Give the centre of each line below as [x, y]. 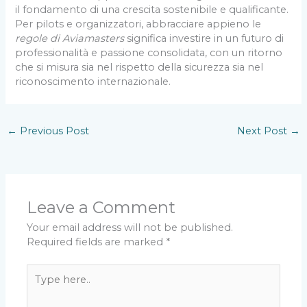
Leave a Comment [101, 208]
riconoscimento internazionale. [93, 82]
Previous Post [53, 131]
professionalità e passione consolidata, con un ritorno [149, 53]
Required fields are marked [97, 242]
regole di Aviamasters [70, 39]
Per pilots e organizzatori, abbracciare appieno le [138, 24]
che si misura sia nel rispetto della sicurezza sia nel [139, 67]
